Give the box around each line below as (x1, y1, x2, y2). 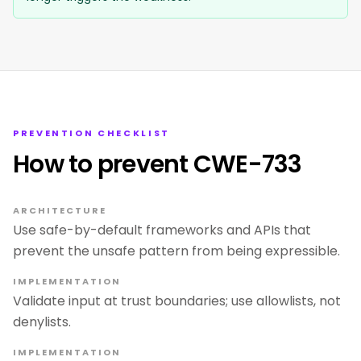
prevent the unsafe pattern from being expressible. (13, 242, 340, 260)
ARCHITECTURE (13, 204, 106, 217)
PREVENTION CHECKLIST (13, 127, 170, 139)
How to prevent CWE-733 (13, 147, 302, 181)
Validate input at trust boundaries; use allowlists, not (13, 292, 341, 310)
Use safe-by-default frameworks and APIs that (13, 221, 311, 239)
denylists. (13, 313, 71, 331)
